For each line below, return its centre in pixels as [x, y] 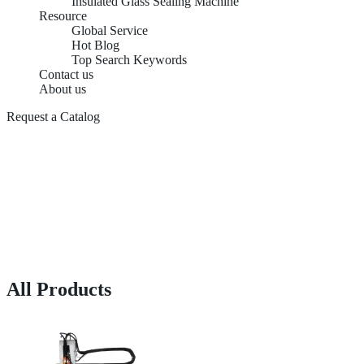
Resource [63, 16]
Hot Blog [95, 45]
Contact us [66, 74]
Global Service [110, 30]
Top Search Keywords [129, 60]
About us [63, 89]
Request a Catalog [53, 117]
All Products [59, 289]
